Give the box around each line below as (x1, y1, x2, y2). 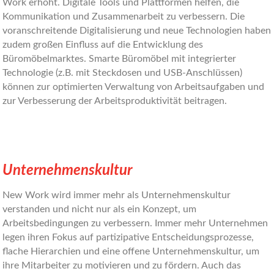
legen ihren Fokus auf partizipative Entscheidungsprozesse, (2, 232, 254, 242)
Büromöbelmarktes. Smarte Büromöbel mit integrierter (2, 54, 237, 64)
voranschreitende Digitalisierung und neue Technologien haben (2, 26, 272, 35)
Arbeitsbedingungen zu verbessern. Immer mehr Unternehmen (2, 218, 268, 228)
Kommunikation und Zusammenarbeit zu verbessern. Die (2, 12, 245, 21)
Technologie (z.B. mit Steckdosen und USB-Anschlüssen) (2, 68, 243, 78)
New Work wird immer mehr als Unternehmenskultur (2, 190, 231, 200)
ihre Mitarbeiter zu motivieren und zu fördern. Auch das (2, 261, 242, 270)
